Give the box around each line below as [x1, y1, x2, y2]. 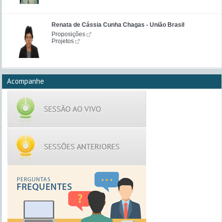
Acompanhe [7, 76, 44, 86]
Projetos [52, 38, 74, 45]
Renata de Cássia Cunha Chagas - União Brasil [52, 21, 184, 28]
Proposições [52, 31, 85, 38]
